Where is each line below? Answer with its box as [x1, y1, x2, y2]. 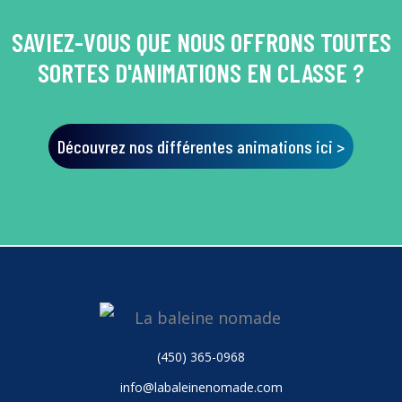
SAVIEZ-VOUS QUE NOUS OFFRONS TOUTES [11, 26, 391, 57]
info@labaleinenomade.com [119, 379, 283, 397]
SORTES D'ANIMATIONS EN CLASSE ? [38, 57, 364, 88]
